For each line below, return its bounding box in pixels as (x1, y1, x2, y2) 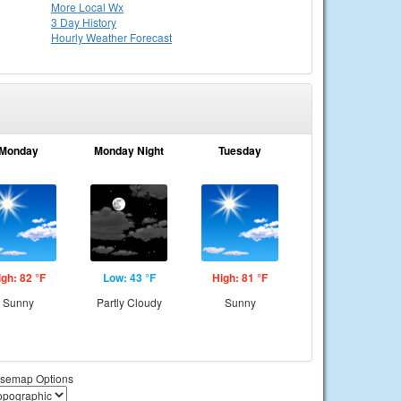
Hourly (51, 30, 86, 45)
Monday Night (94, 142, 164, 158)
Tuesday (218, 142, 261, 158)
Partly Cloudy (96, 294, 162, 310)
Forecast (130, 30, 172, 45)
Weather (86, 30, 130, 45)
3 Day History (51, 14, 116, 30)
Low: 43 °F (102, 269, 156, 286)
